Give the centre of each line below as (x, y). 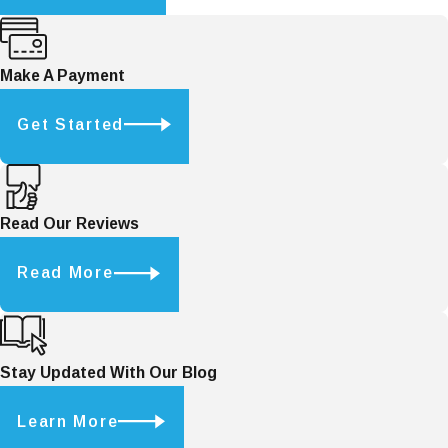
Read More (65, 273)
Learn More (68, 421)
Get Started (71, 124)
